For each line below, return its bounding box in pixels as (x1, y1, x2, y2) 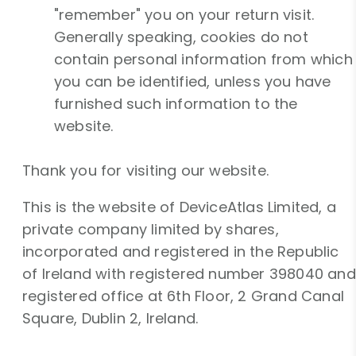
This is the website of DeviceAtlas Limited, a (22, 197, 337, 218)
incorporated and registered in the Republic (22, 242, 339, 262)
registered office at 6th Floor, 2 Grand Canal (22, 286, 345, 307)
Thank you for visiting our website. (22, 161, 269, 181)
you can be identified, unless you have (54, 72, 331, 92)
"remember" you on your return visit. (54, 5, 315, 25)
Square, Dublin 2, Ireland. (22, 308, 199, 329)
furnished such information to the (54, 94, 298, 114)
